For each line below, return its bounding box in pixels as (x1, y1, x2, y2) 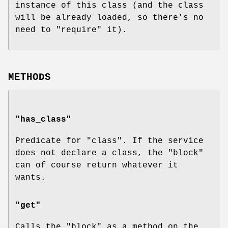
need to (15, 25, 56, 35)
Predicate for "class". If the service (15, 136, 204, 146)
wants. (15, 173, 46, 182)
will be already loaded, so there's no (15, 13, 204, 22)
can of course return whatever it (15, 160, 178, 170)
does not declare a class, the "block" (15, 148, 204, 158)
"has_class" (15, 115, 71, 124)
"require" (56, 25, 102, 35)
